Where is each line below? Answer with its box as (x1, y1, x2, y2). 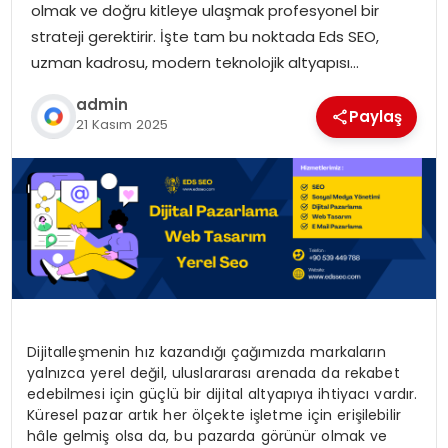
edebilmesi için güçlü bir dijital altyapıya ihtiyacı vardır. (27, 383, 418, 404)
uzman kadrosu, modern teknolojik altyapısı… (30, 51, 359, 73)
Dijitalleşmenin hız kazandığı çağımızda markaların (27, 341, 386, 362)
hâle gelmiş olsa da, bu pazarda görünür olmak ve (27, 425, 388, 446)
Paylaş (349, 105, 403, 127)
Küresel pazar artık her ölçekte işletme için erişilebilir (27, 404, 402, 425)
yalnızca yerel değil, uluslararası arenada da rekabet (27, 362, 400, 383)
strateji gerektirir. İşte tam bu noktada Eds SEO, (30, 25, 379, 47)
